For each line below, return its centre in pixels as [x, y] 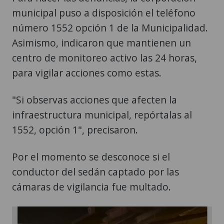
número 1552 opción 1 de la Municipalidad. [110, 27]
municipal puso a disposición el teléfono [104, 12]
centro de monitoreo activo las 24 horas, [104, 57]
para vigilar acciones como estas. [87, 72]
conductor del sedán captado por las [95, 171]
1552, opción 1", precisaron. [75, 129]
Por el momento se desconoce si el [91, 156]
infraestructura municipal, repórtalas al [102, 114]
